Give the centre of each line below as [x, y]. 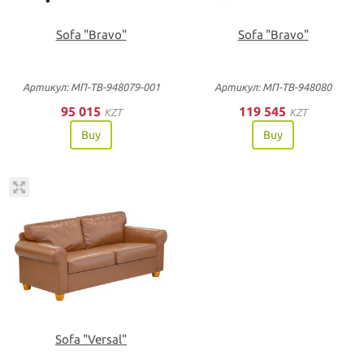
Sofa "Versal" [91, 339]
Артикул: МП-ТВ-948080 [273, 87]
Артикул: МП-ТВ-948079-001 [91, 87]
